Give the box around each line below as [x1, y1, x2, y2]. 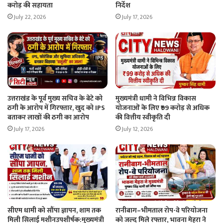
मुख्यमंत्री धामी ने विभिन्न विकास [115, 92, 196, 104]
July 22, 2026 [14, 11, 46, 22]
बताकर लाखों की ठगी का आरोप [7, 111, 89, 123]
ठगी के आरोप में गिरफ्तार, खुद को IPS [7, 102, 105, 113]
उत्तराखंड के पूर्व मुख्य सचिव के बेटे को [7, 92, 103, 104]
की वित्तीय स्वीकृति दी [115, 111, 170, 123]
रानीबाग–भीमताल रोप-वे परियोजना [115, 205, 208, 217]
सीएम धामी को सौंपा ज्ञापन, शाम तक [7, 205, 101, 217]
